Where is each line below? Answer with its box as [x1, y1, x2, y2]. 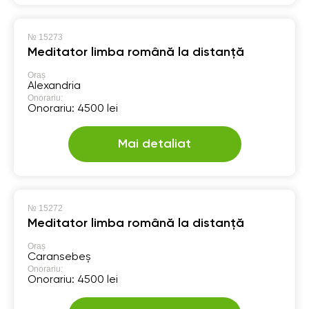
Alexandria [28, 81, 81, 92]
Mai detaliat [118, 138, 191, 150]
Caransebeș [28, 252, 91, 263]
